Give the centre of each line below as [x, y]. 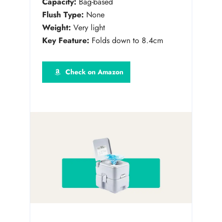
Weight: [56, 28]
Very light [88, 28]
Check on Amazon [94, 72]
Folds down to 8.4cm [126, 41]
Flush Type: [63, 15]
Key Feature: [66, 41]
